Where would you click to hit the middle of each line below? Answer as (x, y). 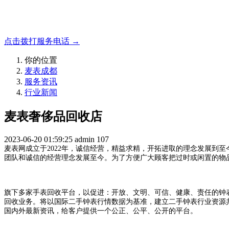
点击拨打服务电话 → (42, 41)
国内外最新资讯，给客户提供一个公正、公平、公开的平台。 (101, 211)
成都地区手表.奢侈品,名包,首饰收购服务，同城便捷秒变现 (109, 22)
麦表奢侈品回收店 (53, 116)
